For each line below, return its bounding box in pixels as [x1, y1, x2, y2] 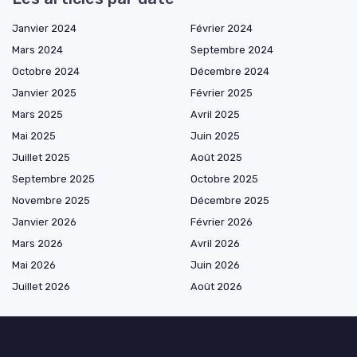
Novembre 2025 [12, 194, 90, 206]
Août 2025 [190, 151, 242, 163]
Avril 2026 [190, 237, 240, 249]
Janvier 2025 [12, 86, 76, 99]
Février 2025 [190, 86, 253, 99]
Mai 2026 [12, 258, 56, 271]
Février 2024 [190, 22, 253, 34]
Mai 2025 [12, 129, 56, 142]
